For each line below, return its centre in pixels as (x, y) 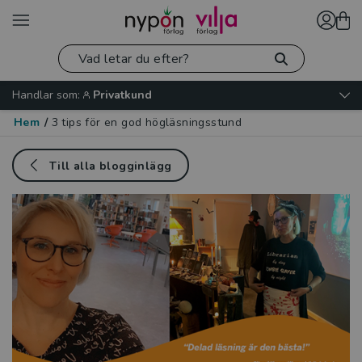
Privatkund (122, 95)
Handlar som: (46, 95)
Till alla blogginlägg (111, 166)
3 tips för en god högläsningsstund (147, 122)
